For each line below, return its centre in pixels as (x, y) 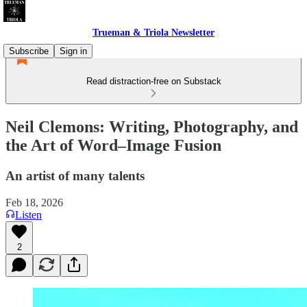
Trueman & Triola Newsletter (153, 33)
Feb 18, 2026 (34, 202)
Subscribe (29, 51)
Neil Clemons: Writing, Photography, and (152, 126)
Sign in (73, 51)
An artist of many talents (75, 175)
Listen (28, 214)
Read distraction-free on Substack (153, 81)
